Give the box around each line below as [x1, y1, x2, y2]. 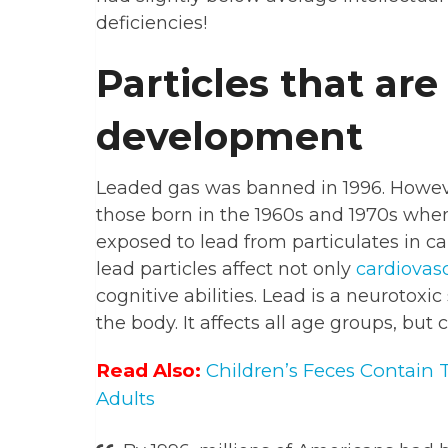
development [96, 113, 363, 161]
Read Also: [96, 359, 201, 383]
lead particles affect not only [96, 258, 356, 281]
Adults [96, 387, 155, 411]
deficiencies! [96, 12, 207, 35]
